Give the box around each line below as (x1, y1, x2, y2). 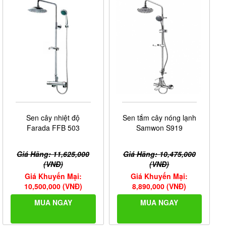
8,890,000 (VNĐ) (132, 181, 187, 192)
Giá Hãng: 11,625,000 (17, 149, 90, 159)
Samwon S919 (136, 123, 183, 133)
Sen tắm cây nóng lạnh (122, 112, 196, 123)
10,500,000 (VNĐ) (24, 181, 82, 192)
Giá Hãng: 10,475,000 (123, 149, 196, 159)
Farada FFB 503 (26, 123, 80, 133)
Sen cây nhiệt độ (26, 112, 80, 123)
